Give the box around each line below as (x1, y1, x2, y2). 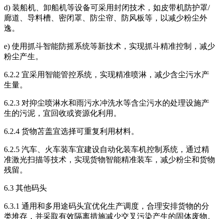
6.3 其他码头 (4, 184, 47, 193)
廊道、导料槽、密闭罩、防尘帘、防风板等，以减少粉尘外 (4, 14, 207, 22)
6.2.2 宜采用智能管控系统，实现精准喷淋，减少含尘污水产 (4, 70, 209, 79)
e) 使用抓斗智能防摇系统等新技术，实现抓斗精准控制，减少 (4, 42, 215, 51)
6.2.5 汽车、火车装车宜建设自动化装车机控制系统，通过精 (4, 145, 209, 154)
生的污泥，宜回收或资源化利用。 (4, 109, 121, 118)
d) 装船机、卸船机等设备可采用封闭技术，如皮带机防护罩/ (4, 3, 210, 12)
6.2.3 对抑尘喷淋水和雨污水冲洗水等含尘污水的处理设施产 (4, 99, 209, 108)
